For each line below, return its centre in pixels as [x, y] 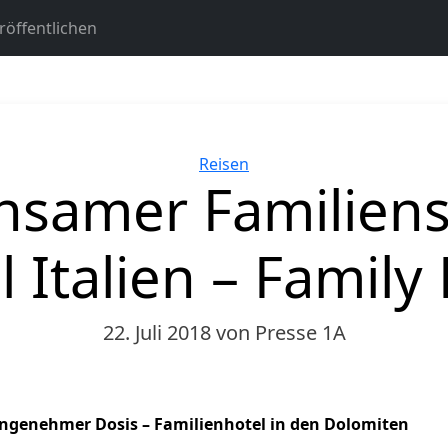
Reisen [224, 164]
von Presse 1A [280, 332]
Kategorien [265, 163]
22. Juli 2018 [159, 332]
